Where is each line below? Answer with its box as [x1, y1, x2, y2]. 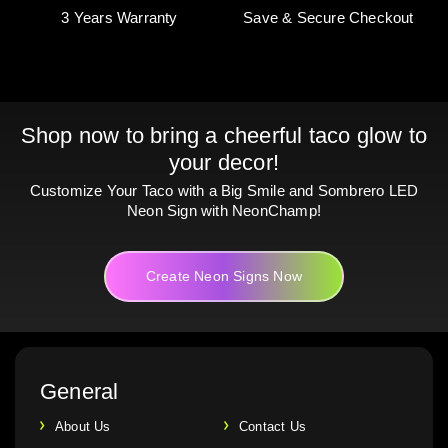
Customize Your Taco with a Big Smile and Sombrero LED [29, 182, 419, 200]
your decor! [168, 150, 280, 176]
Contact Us [239, 419, 306, 435]
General [40, 379, 119, 405]
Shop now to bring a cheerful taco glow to [20, 123, 428, 149]
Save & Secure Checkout [243, 9, 414, 27]
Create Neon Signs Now [145, 268, 303, 285]
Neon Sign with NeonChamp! [127, 202, 321, 220]
